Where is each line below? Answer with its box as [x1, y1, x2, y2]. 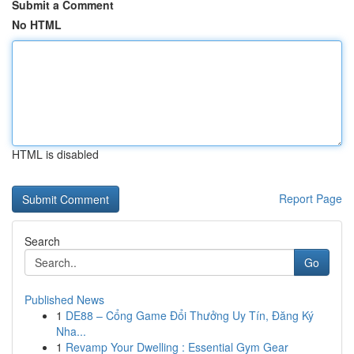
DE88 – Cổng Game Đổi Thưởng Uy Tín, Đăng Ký [66, 307, 314, 323]
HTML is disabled [12, 146, 99, 162]
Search [24, 233, 60, 249]
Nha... [56, 323, 86, 339]
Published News [24, 292, 104, 307]
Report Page [279, 190, 342, 206]
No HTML [12, 17, 62, 32]
